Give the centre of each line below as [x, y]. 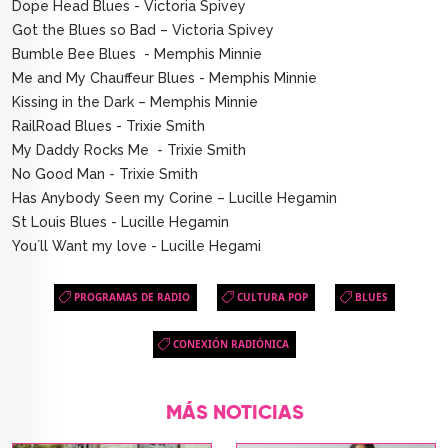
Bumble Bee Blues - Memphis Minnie [139, 54]
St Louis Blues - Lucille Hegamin [122, 222]
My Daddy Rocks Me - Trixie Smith [131, 150]
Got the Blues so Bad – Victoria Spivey [147, 30]
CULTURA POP [272, 297]
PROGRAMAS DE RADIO [131, 297]
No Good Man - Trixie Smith [107, 174]
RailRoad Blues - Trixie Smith [110, 126]
